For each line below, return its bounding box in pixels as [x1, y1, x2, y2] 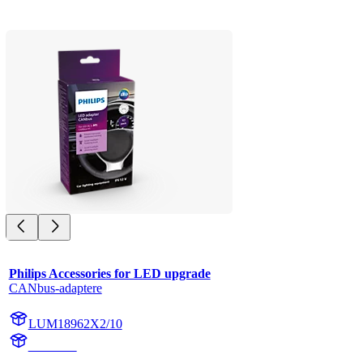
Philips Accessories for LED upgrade [8, 267, 211, 281]
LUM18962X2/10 [28, 317, 122, 331]
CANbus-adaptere [8, 281, 102, 296]
